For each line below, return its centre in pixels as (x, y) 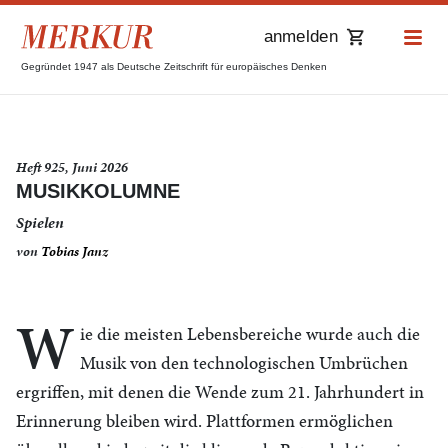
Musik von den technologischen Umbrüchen (244, 362)
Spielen (40, 222)
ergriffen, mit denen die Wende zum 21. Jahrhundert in (220, 391)
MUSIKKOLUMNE (98, 191)
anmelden (300, 36)
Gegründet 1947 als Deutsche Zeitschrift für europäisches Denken (174, 66)
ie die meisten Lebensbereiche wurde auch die (250, 333)
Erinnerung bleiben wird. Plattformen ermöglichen (204, 420)
